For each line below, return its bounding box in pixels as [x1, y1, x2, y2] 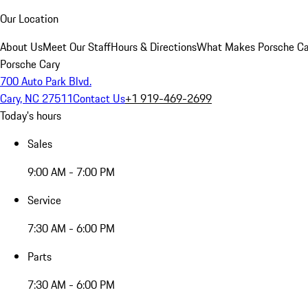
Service [27, 192, 61, 208]
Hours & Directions [111, 38, 197, 55]
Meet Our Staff [43, 38, 111, 55]
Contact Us [73, 90, 125, 107]
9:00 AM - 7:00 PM [27, 164, 115, 180]
